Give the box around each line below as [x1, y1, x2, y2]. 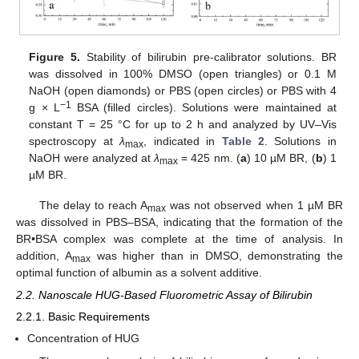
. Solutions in [264, 134, 337, 147]
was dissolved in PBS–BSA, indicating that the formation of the [16, 216, 343, 229]
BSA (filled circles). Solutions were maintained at [71, 100, 337, 114]
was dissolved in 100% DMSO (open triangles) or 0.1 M [29, 67, 337, 80]
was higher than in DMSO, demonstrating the [90, 249, 343, 263]
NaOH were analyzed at [29, 151, 155, 164]
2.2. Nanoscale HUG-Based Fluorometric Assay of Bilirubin [16, 288, 313, 302]
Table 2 [221, 134, 264, 147]
